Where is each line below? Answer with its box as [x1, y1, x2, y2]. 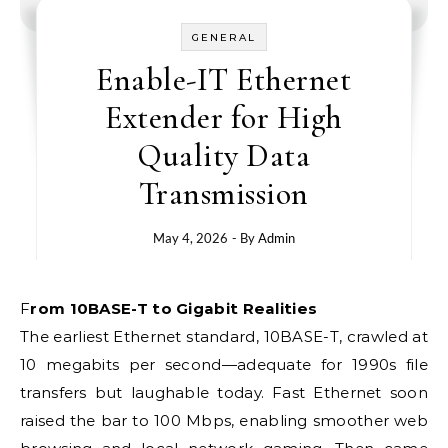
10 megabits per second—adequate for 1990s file [20, 355, 428, 374]
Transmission [138, 174, 309, 213]
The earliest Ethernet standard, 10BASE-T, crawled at [20, 327, 428, 346]
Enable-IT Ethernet [96, 60, 352, 99]
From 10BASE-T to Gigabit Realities [30, 299, 318, 318]
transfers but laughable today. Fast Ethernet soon [20, 383, 428, 402]
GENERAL [191, 31, 256, 44]
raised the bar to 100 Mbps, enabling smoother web [20, 411, 428, 430]
